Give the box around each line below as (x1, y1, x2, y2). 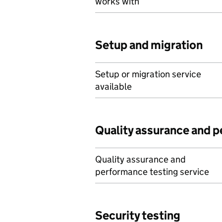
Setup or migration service (95, 68, 201, 80)
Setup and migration (95, 38, 203, 52)
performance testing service (95, 166, 209, 177)
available (95, 81, 132, 92)
